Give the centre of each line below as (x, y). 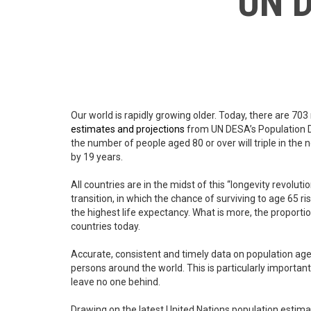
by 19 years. (97, 157)
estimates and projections (128, 129)
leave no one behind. (116, 282)
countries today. (106, 227)
